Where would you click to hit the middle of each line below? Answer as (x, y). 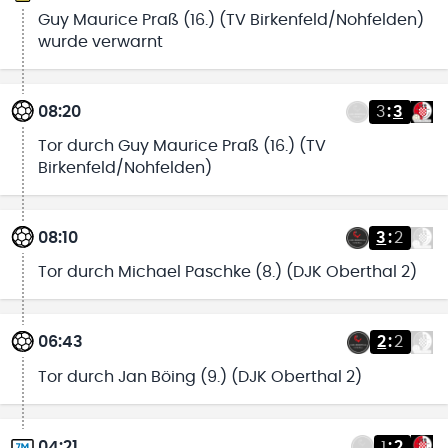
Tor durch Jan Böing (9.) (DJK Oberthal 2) (199, 376)
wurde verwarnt (100, 41)
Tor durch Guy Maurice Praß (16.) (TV (181, 146)
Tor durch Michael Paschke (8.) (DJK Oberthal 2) (227, 272)
